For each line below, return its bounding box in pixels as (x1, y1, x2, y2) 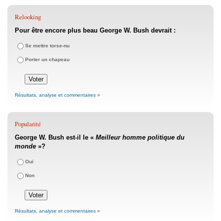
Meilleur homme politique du (96, 134, 184, 142)
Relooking (15, 12, 41, 22)
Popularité (15, 119, 41, 129)
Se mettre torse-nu (25, 43, 70, 49)
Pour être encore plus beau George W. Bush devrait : (15, 27, 176, 35)
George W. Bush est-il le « (15, 134, 96, 142)
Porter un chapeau (25, 57, 70, 63)
